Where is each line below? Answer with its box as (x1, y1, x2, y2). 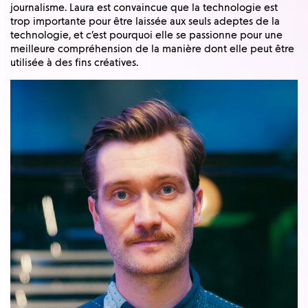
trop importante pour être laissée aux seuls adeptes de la (10, 14, 280, 27)
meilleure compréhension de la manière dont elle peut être (10, 42, 294, 55)
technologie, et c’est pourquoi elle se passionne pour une (10, 28, 283, 41)
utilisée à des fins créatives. (10, 56, 138, 69)
